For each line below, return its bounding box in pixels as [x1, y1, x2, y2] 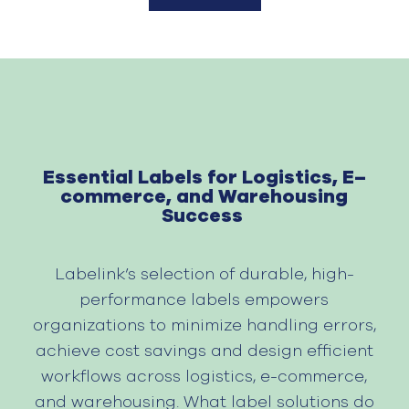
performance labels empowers [79, 292, 330, 309]
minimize [170, 318, 242, 335]
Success [161, 206, 243, 226]
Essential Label [42, 168, 192, 188]
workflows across [41, 369, 186, 386]
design [246, 343, 302, 361]
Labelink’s [54, 267, 136, 284]
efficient [301, 343, 373, 361]
